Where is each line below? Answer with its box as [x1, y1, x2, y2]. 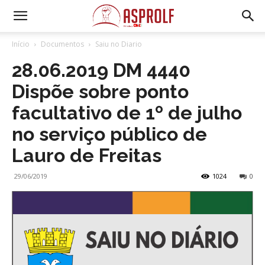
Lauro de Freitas [12, 144, 161, 166]
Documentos [41, 39, 84, 49]
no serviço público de [12, 123, 207, 145]
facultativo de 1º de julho [12, 102, 242, 124]
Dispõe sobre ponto [12, 80, 189, 102]
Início [12, 39, 30, 49]
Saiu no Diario [95, 39, 142, 49]
